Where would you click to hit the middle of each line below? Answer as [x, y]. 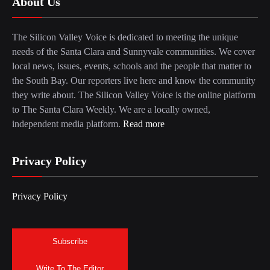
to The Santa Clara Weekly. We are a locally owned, [111, 109]
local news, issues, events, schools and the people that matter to [132, 66]
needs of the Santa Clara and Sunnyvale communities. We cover [133, 51]
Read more [144, 124]
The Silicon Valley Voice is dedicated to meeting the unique [125, 37]
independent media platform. [67, 124]
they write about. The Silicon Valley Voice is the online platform [134, 95]
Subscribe [70, 242]
